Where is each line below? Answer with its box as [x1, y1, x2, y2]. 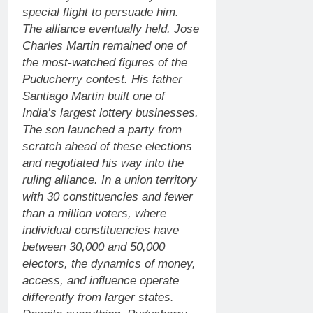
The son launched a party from [22, 122, 182, 136]
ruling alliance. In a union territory [22, 173, 197, 187]
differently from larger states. [22, 290, 174, 304]
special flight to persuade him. [22, 5, 179, 19]
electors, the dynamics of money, [22, 256, 196, 270]
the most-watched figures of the [22, 55, 187, 69]
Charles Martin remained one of [22, 38, 187, 52]
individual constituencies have [22, 223, 179, 237]
